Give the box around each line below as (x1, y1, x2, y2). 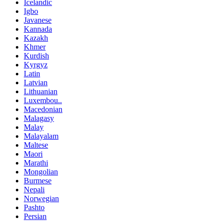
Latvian (24, 78, 48, 87)
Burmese (24, 176, 52, 185)
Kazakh (24, 33, 48, 42)
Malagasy (24, 113, 54, 122)
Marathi (24, 158, 48, 167)
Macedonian (24, 105, 62, 113)
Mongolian (24, 167, 58, 176)
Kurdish (24, 51, 49, 60)
